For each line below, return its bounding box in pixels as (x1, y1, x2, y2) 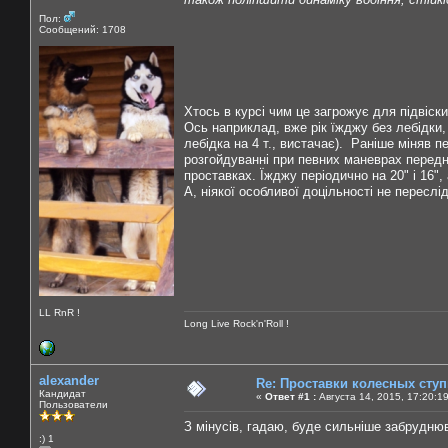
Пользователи (39, 398, 108, 410)
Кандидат (39, 387, 86, 399)
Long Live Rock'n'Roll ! (184, 317, 289, 329)
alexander (39, 372, 99, 388)
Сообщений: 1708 (39, 23, 126, 35)
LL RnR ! (39, 306, 80, 318)
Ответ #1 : (265, 390, 316, 402)
